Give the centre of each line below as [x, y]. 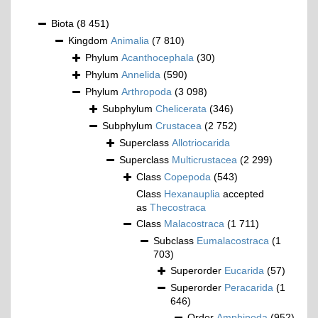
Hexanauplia [192, 194]
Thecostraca [178, 207]
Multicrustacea [204, 160]
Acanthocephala [158, 57]
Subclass [175, 241]
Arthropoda [147, 92]
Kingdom [89, 40]
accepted [242, 194]
